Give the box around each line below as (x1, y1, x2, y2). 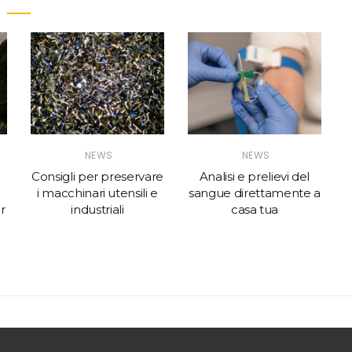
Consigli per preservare (31, 169, 163, 185)
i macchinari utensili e (37, 185, 158, 201)
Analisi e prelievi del (199, 169, 310, 185)
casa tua (230, 202, 279, 218)
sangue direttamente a (189, 185, 321, 201)
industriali (71, 202, 124, 218)
